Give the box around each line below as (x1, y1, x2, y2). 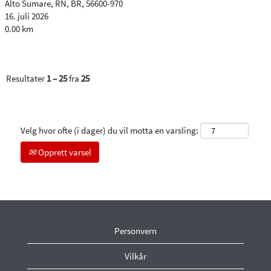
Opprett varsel (36, 146, 91, 158)
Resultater (6, 73, 47, 84)
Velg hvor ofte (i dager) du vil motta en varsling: (21, 125, 198, 136)
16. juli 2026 (5, 10, 48, 22)
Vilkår (125, 250, 146, 262)
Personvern (114, 225, 157, 237)
